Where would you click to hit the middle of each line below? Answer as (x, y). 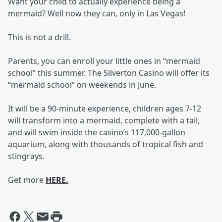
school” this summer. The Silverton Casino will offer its (109, 73)
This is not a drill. (39, 37)
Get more (27, 180)
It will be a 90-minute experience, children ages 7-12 (105, 109)
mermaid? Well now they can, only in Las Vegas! (97, 13)
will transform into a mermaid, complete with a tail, (104, 120)
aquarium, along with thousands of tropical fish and (106, 144)
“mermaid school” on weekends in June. (83, 85)
